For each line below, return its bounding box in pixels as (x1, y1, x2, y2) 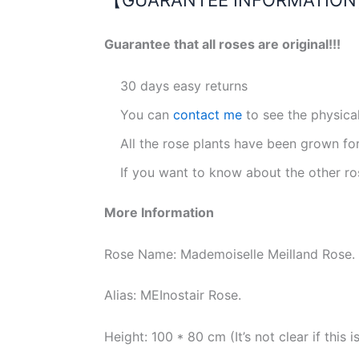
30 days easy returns (120, 78, 248, 95)
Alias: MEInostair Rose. (104, 287, 241, 304)
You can (120, 107, 169, 123)
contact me (169, 107, 242, 123)
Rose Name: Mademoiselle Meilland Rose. (104, 245, 355, 262)
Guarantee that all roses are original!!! (104, 36, 341, 53)
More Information (104, 204, 214, 221)
